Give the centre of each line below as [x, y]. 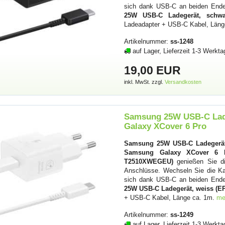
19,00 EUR [153, 70]
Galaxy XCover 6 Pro [165, 126]
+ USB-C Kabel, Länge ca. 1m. [171, 198]
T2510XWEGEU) [149, 162]
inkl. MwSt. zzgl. [145, 82]
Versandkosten [183, 82]
